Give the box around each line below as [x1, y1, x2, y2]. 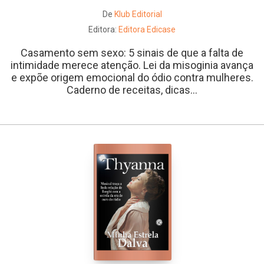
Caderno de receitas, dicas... [67, 84, 197, 96]
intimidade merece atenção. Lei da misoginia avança [11, 59, 253, 71]
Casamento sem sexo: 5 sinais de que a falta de [21, 47, 243, 59]
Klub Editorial [114, 9, 162, 19]
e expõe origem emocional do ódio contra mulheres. [11, 71, 253, 84]
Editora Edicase [118, 25, 176, 34]
